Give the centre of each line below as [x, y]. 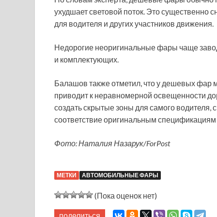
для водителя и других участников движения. [134, 24]
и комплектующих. [86, 60]
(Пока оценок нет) [125, 196]
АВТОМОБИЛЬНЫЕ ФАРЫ [120, 175]
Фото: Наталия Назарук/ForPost [112, 143]
